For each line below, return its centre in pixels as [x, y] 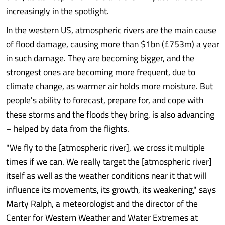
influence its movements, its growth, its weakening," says [111, 190]
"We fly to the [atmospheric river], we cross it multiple [105, 147]
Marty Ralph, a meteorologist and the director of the [102, 204]
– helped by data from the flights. [68, 128]
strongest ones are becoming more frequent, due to [101, 72]
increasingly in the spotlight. [58, 11]
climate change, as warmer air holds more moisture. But [109, 86]
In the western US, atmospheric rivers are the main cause [111, 30]
